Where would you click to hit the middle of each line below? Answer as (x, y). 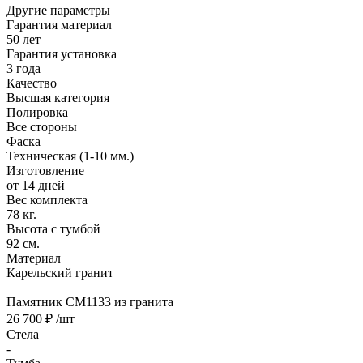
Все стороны (42, 126)
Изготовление (45, 170)
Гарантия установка (62, 53)
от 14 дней (36, 185)
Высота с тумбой (53, 228)
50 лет (23, 39)
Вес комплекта (47, 199)
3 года (23, 68)
